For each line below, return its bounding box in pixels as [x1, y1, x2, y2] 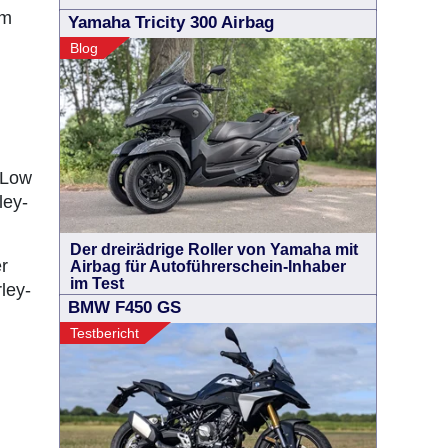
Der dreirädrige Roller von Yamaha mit [70, 241, 358, 258]
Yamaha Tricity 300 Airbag [68, 13, 274, 32]
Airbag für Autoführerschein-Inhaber [70, 258, 346, 275]
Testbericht [70, 325, 139, 341]
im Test [70, 275, 124, 292]
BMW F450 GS [68, 298, 181, 317]
